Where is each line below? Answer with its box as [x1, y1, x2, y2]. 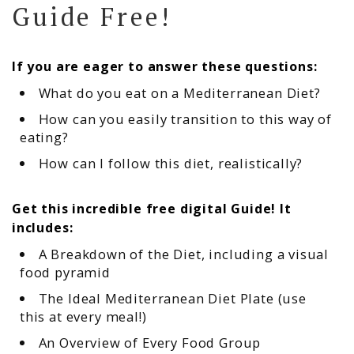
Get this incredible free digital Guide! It [12, 199, 292, 217]
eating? [20, 127, 69, 146]
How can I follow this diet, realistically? [38, 153, 303, 172]
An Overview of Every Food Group [38, 333, 262, 352]
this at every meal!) [20, 307, 147, 326]
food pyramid [20, 262, 111, 281]
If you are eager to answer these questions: [12, 57, 318, 75]
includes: [12, 218, 73, 236]
